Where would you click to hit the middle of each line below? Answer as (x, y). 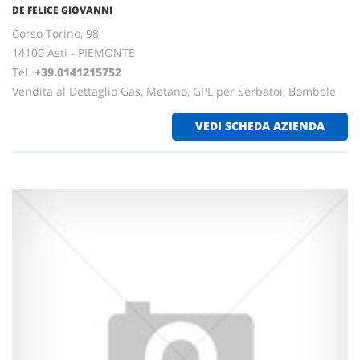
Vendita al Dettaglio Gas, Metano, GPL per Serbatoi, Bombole (174, 91)
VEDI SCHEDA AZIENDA (260, 126)
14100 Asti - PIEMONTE (74, 53)
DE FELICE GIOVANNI (62, 10)
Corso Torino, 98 (55, 33)
